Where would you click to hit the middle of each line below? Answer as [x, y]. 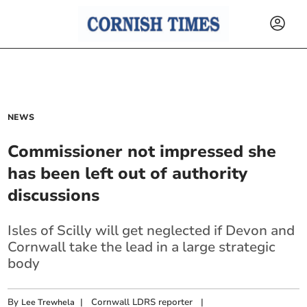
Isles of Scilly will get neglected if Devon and [151, 231]
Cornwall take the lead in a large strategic [142, 247]
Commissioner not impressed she [142, 151]
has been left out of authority [128, 173]
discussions [54, 195]
